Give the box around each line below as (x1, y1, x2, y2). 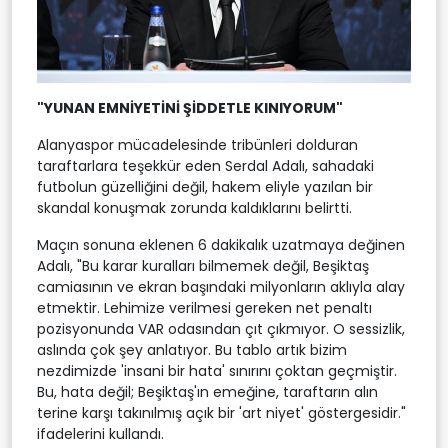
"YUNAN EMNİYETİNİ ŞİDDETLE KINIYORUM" (37, 97, 343, 118)
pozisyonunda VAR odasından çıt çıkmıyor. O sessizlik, (37, 318, 405, 339)
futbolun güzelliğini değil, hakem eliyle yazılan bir (37, 176, 373, 197)
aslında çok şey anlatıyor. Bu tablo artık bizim (37, 339, 347, 360)
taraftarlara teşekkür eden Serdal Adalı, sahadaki (37, 155, 374, 176)
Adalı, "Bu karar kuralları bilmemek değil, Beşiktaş (37, 255, 369, 276)
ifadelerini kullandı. (37, 423, 164, 444)
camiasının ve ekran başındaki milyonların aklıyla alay (37, 276, 405, 297)
